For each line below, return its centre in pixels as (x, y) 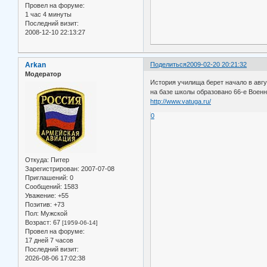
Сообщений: (44, 186)
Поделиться (169, 65)
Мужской (53, 213)
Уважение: (41, 195)
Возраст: (38, 222)
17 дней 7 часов (49, 240)
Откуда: (37, 159)
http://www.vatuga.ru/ (181, 101)
